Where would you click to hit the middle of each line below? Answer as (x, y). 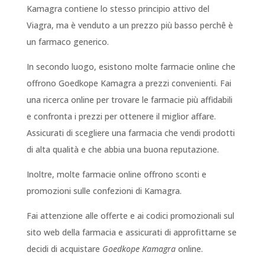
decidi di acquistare (64, 249)
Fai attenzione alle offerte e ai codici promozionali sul (130, 216)
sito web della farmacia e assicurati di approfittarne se (131, 232)
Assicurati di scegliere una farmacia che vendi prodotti (130, 133)
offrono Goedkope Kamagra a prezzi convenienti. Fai (129, 83)
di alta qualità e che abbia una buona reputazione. (122, 150)
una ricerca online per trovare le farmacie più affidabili (129, 100)
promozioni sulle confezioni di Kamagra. (104, 191)
